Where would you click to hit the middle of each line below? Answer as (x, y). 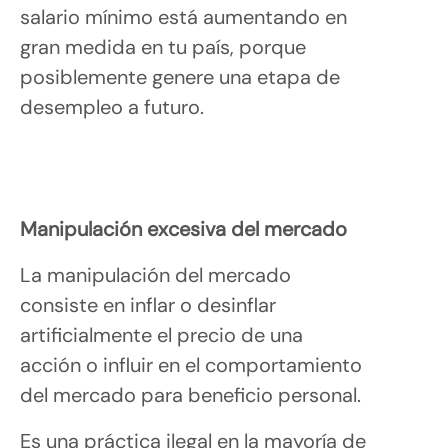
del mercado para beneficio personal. (193, 394)
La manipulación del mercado (155, 274)
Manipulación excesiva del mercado (183, 228)
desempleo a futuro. (114, 106)
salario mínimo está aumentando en (183, 16)
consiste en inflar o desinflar (148, 304)
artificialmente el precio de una (161, 334)
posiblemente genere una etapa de (180, 76)
